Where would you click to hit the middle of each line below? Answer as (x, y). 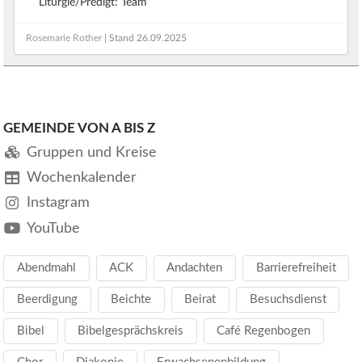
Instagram (58, 203)
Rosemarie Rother (64, 38)
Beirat (200, 300)
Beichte (131, 300)
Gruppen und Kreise (91, 152)
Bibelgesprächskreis (131, 331)
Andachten (195, 268)
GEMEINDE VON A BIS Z (79, 128)
